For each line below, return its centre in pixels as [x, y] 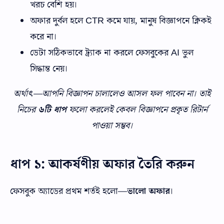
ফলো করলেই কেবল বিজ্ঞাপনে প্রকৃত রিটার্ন [137, 109]
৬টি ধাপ [52, 109]
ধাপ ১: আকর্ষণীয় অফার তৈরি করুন [102, 164]
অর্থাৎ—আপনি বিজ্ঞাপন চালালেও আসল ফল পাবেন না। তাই [112, 93]
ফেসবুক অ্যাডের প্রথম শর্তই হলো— [68, 191]
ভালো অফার [148, 191]
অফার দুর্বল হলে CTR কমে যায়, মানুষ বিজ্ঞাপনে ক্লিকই [121, 20]
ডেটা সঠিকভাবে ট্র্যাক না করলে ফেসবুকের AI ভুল [112, 52]
